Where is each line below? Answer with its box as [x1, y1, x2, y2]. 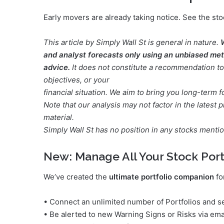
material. [43, 112, 74, 122]
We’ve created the [43, 171, 109, 181]
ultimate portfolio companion [109, 171, 214, 181]
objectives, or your [43, 75, 109, 85]
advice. [43, 62, 70, 72]
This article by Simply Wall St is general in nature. [43, 37, 220, 47]
